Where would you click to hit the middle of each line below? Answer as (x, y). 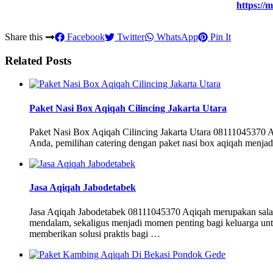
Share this (25, 37)
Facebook (85, 37)
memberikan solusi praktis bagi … (95, 233)
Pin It (219, 37)
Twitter (129, 37)
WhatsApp (176, 37)
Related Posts (38, 60)
